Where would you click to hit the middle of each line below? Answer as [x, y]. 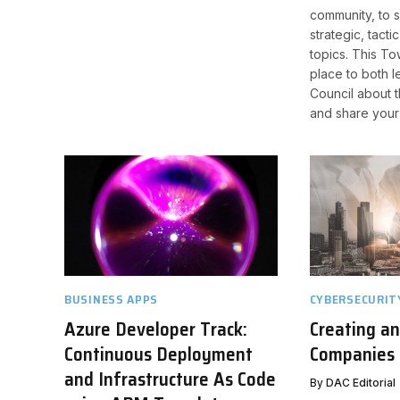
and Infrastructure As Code [170, 379]
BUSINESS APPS [112, 299]
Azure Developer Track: [156, 329]
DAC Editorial [360, 382]
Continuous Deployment [158, 354]
